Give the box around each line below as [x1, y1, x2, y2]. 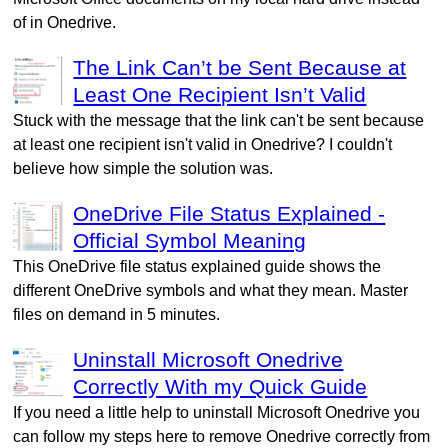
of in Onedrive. [13, 13, 117, 31]
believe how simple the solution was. [13, 159, 274, 177]
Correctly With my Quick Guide [73, 374, 368, 399]
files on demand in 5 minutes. [13, 305, 221, 323]
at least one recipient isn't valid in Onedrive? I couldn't [13, 135, 393, 153]
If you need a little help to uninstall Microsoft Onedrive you [13, 403, 421, 421]
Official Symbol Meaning [73, 228, 307, 253]
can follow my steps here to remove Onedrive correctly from [13, 427, 431, 445]
